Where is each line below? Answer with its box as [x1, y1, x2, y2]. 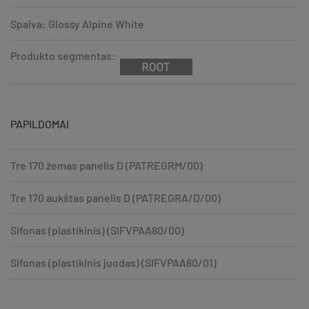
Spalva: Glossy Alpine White [10, 17, 144, 30]
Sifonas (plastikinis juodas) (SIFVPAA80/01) [10, 255, 217, 269]
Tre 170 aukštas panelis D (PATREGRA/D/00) [10, 190, 221, 204]
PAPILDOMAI [10, 117, 69, 130]
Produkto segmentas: [10, 48, 116, 62]
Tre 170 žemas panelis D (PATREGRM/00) [10, 158, 203, 172]
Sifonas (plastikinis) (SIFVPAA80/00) [10, 223, 184, 237]
